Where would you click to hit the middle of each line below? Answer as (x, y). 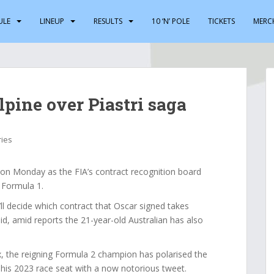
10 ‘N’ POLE (171, 21)
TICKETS (221, 21)
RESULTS (108, 21)
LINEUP (52, 21)
